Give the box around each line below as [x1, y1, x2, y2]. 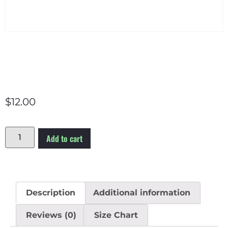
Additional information [93, 188, 190, 198]
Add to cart [46, 132, 83, 145]
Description [26, 188, 76, 198]
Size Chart [94, 210, 138, 220]
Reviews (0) [26, 210, 77, 220]
